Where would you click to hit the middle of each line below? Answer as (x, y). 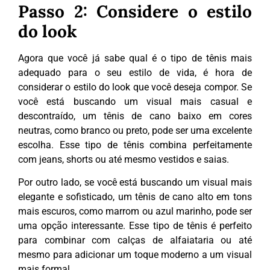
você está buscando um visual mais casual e (135, 101)
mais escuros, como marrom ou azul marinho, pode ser (135, 212)
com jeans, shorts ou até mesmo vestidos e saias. (124, 159)
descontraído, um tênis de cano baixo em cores (135, 116)
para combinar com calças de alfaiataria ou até (135, 240)
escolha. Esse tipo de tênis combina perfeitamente (135, 145)
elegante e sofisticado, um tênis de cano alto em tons (135, 197)
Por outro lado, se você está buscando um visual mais (135, 183)
